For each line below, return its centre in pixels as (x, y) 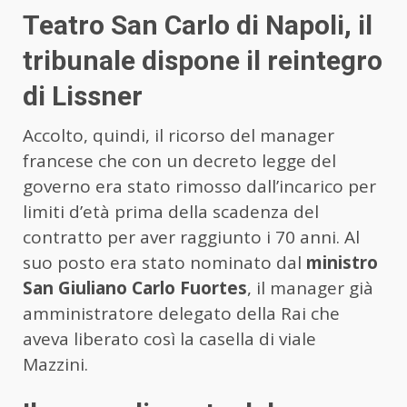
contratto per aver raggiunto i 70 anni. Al (191, 237)
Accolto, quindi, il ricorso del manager (179, 135)
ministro (342, 262)
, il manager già (310, 288)
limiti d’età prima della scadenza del (171, 211)
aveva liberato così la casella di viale (169, 338)
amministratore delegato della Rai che (181, 313)
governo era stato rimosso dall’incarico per (199, 186)
